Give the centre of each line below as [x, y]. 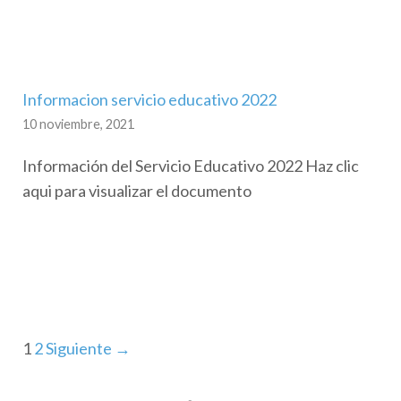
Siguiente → [88, 348]
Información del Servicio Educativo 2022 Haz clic [191, 165]
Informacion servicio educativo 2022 [149, 99]
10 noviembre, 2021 [78, 124]
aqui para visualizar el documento [137, 190]
